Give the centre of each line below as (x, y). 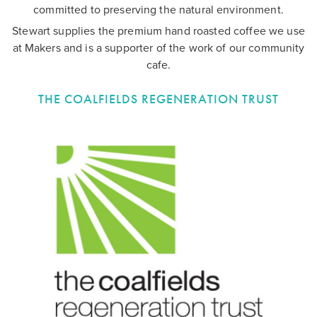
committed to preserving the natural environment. (158, 10)
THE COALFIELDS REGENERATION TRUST (158, 99)
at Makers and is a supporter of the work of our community (158, 48)
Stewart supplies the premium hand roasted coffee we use (158, 31)
